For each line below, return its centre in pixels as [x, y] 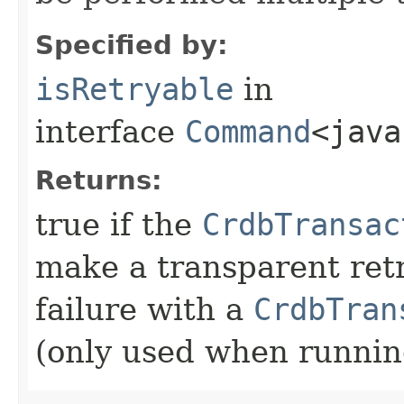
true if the [119, 224]
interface [110, 131]
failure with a [144, 309]
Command [248, 131]
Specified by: [132, 45]
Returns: [99, 180]
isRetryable [134, 89]
